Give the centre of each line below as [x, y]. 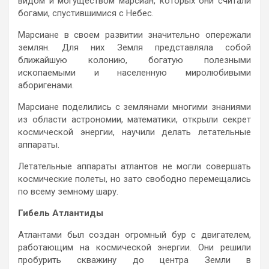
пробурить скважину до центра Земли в [134, 260]
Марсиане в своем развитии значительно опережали [134, 35]
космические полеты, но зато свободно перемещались [134, 179]
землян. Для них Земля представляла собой [134, 47]
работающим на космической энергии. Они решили [134, 247]
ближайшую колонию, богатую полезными [134, 60]
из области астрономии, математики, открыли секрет [134, 119]
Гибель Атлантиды [61, 213]
